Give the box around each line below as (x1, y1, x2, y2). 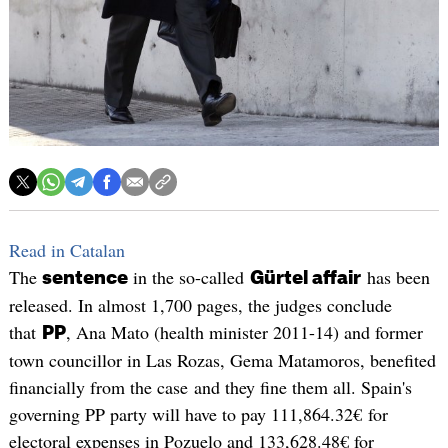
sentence (41, 269, 128, 288)
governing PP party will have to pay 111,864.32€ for (8, 402, 388, 427)
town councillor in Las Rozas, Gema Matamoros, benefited (8, 348, 436, 373)
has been (360, 265, 430, 290)
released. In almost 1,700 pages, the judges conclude (8, 293, 392, 318)
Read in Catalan (8, 238, 125, 263)
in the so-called (127, 265, 250, 290)
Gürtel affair (249, 269, 361, 288)
